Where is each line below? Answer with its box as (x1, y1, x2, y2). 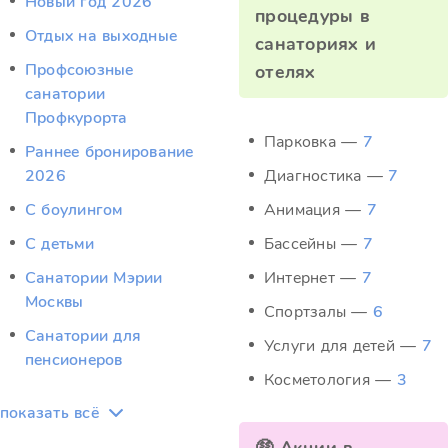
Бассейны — (264, 233, 363, 255)
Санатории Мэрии (25, 267, 163, 289)
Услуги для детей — (264, 335, 422, 357)
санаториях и (255, 32, 377, 56)
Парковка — (264, 131, 363, 153)
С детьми (25, 233, 94, 255)
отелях (255, 60, 316, 84)
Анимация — (264, 199, 367, 221)
